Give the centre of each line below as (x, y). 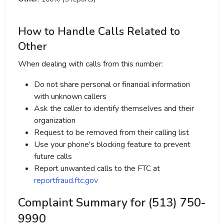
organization (55, 120)
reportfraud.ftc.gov (66, 180)
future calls (53, 156)
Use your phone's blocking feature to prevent (112, 144)
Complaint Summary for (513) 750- (112, 202)
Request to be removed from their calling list (111, 132)
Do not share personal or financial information (112, 84)
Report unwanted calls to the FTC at (97, 168)
